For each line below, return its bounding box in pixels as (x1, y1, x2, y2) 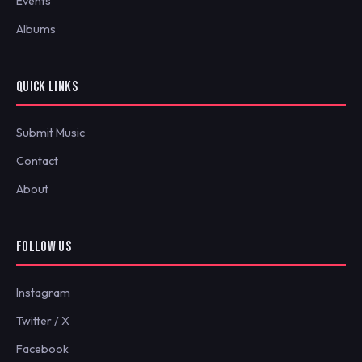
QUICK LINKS (16, 78, 78, 95)
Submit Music (16, 124, 85, 140)
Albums (16, 21, 56, 36)
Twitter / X (16, 313, 69, 328)
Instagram (16, 284, 70, 300)
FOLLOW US (16, 238, 72, 255)
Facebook (16, 341, 69, 356)
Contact (16, 153, 58, 168)
